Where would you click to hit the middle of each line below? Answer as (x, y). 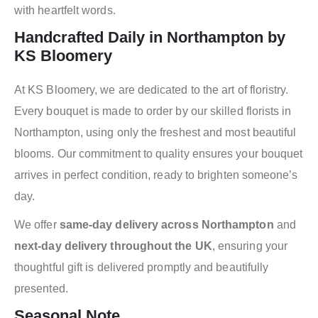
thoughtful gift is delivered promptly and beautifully (142, 267)
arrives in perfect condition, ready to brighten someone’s (156, 175)
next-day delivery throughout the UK (113, 246)
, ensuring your (250, 246)
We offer (37, 224)
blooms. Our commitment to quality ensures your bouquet (159, 153)
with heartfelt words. (65, 10)
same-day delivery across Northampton (166, 224)
